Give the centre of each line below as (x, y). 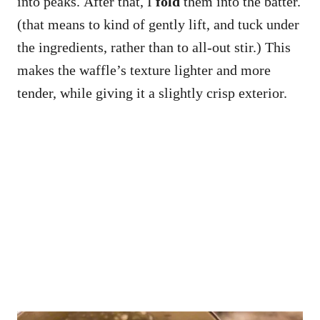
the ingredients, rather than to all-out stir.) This (154, 47)
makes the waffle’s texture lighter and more (144, 70)
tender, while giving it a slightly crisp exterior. (156, 92)
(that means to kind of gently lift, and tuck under (158, 24)
